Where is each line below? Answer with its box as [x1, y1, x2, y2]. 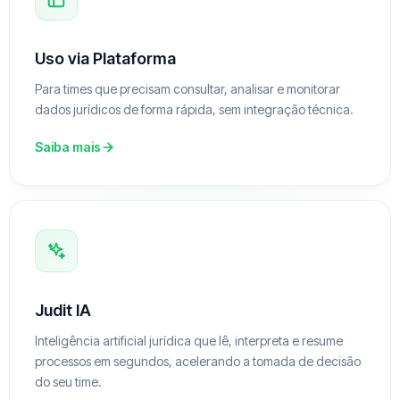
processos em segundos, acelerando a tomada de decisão [35, 354, 361, 370]
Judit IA [35, 301, 91, 321]
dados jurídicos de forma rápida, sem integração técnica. [35, 102, 354, 118]
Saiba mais [35, 139, 101, 155]
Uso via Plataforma [35, 49, 176, 69]
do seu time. [35, 374, 102, 390]
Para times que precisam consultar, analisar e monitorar [35, 81, 340, 97]
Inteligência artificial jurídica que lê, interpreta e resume [35, 333, 343, 349]
